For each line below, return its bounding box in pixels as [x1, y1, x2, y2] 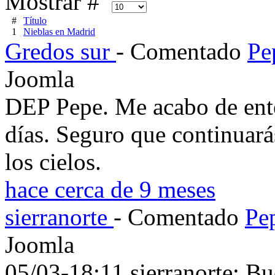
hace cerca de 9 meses [5, 176, 215, 203]
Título [23, 15, 47, 26]
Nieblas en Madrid [23, 26, 95, 37]
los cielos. [5, 148, 101, 175]
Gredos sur [5, 37, 116, 64]
